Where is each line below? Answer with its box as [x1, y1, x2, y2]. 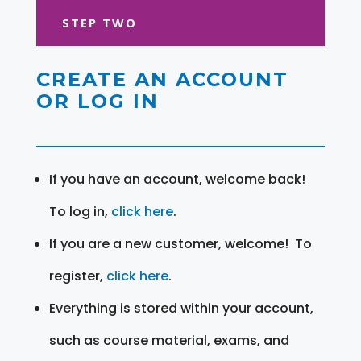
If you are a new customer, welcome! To [48, 234, 312, 253]
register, [48, 266, 106, 285]
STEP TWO [61, 14, 137, 31]
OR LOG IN [35, 89, 159, 113]
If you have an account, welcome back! [48, 169, 305, 189]
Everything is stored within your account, [48, 298, 313, 317]
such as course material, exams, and [48, 330, 289, 350]
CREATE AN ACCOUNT [35, 67, 288, 91]
